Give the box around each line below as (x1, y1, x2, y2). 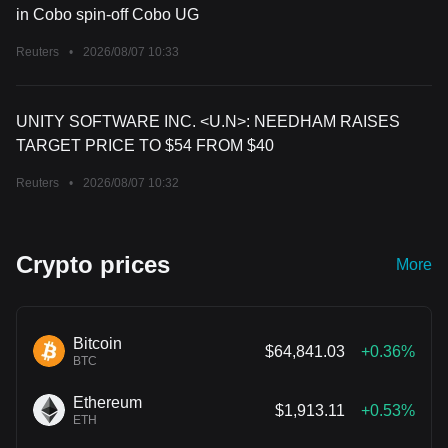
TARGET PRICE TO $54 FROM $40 (16, 136, 274, 154)
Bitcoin (73, 334, 122, 352)
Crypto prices (16, 250, 170, 278)
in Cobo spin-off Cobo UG (16, 5, 199, 23)
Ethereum (73, 393, 142, 411)
